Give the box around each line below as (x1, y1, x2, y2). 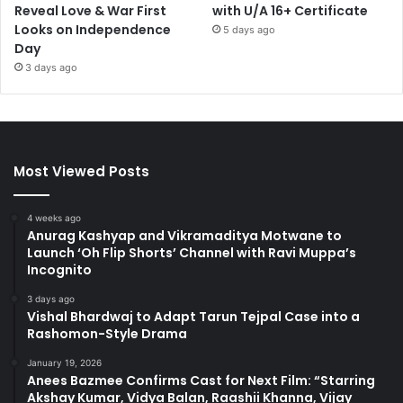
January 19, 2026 (27, 356, 102, 368)
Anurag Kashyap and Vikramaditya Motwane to (27, 226, 342, 245)
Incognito (27, 260, 92, 279)
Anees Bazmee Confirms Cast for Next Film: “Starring (27, 371, 375, 390)
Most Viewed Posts (13, 161, 149, 181)
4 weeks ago (27, 211, 81, 223)
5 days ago (223, 22, 276, 36)
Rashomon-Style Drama (27, 324, 187, 343)
